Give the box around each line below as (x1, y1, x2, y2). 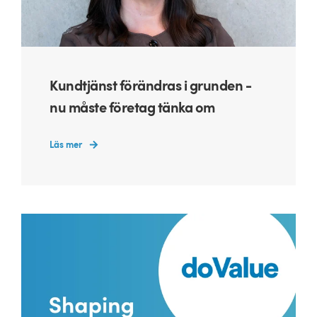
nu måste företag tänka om (50, 99, 215, 116)
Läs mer (50, 139, 82, 150)
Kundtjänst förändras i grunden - (50, 77, 251, 94)
